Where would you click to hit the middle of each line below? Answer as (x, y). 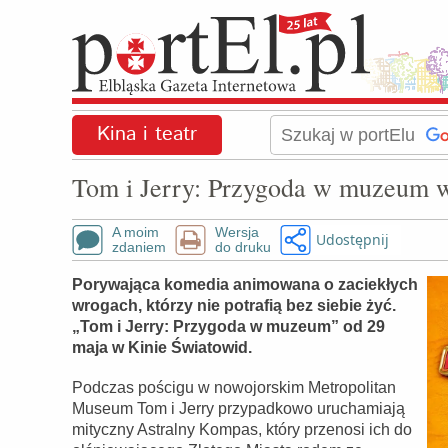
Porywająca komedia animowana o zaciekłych (245, 284)
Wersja (237, 232)
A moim (135, 232)
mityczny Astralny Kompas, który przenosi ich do (242, 429)
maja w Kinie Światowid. (162, 347)
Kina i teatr (147, 134)
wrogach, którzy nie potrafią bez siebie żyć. (234, 305)
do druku (243, 247)
